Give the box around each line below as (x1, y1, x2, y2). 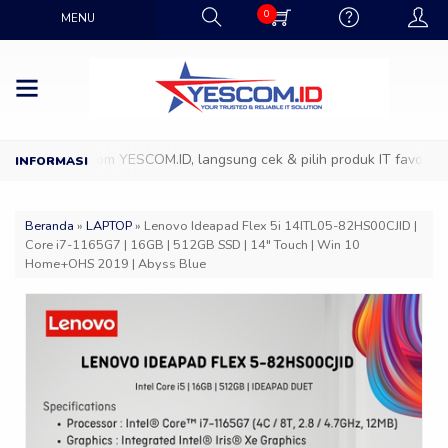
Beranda (25, 217, 74, 234)
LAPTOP (86, 217, 132, 234)
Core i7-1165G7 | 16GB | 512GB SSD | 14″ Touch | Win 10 (25, 236, 360, 253)
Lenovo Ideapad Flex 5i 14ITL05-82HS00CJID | (144, 217, 417, 234)
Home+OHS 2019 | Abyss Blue (25, 255, 206, 272)
